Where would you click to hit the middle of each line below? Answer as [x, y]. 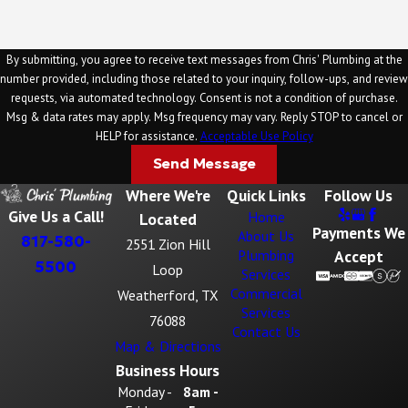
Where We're [168, 195]
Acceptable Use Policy [256, 136]
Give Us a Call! [56, 217]
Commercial [266, 293]
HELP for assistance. [148, 136]
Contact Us [266, 331]
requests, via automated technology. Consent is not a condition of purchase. [105, 97]
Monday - [145, 391]
